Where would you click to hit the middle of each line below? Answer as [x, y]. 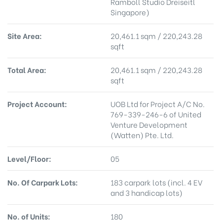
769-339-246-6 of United [156, 114]
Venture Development [149, 124]
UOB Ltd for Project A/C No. [158, 103]
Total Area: [27, 69]
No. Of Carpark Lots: [43, 182]
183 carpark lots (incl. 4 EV [156, 182]
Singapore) [130, 12]
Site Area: [25, 35]
